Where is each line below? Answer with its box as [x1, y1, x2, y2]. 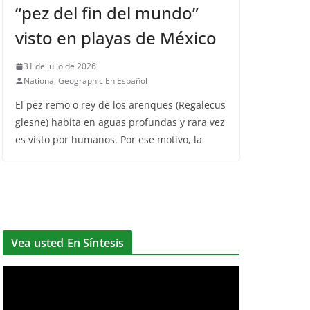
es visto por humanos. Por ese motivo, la [15, 133, 202, 146]
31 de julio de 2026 [24, 60, 96, 72]
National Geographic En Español [24, 75, 147, 86]
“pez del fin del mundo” [15, 1, 199, 24]
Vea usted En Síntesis [11, 235, 125, 250]
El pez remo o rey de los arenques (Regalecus [15, 98, 226, 111]
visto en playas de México [15, 26, 217, 49]
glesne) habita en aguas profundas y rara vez [15, 116, 225, 129]
